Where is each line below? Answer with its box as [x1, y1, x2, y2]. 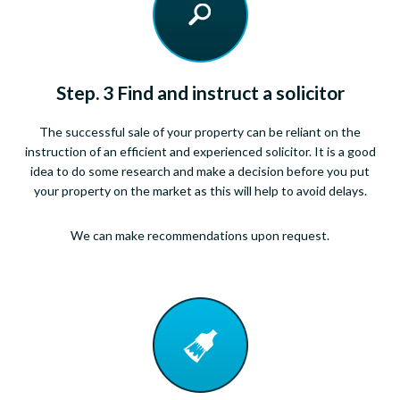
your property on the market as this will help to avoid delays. [33, 182, 367, 198]
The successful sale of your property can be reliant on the [39, 123, 361, 139]
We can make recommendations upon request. [71, 227, 329, 243]
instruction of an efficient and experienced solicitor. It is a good [24, 143, 376, 159]
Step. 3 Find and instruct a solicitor [55, 80, 345, 104]
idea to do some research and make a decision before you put [30, 162, 370, 179]
